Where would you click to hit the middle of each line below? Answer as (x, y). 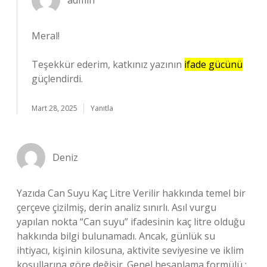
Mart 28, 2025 (55, 108)
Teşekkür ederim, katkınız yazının (108, 64)
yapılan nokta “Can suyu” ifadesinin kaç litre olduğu (131, 222)
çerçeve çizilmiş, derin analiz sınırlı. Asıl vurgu (117, 207)
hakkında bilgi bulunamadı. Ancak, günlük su (116, 236)
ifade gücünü (213, 64)
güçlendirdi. (57, 79)
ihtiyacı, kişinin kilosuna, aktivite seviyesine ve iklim (130, 250)
